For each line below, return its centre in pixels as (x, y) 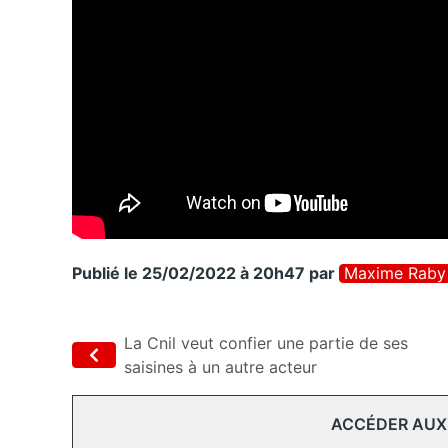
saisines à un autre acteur (220, 367)
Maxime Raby (395, 273)
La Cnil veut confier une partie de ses (266, 343)
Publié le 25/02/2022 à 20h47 (188, 273)
